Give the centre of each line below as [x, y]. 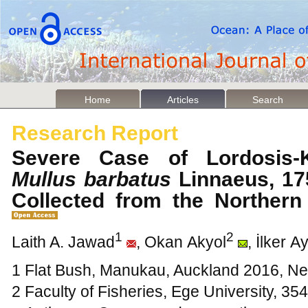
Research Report [95, 133]
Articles [183, 100]
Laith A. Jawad [63, 242]
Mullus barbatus [91, 179]
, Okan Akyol [181, 242]
